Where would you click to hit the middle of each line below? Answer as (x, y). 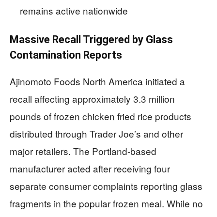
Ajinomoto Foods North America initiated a (97, 81)
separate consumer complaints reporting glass (106, 186)
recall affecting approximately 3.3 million (92, 99)
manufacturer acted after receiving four (90, 168)
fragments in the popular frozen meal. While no (106, 203)
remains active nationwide (74, 10)
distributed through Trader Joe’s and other (96, 133)
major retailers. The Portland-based (83, 151)
